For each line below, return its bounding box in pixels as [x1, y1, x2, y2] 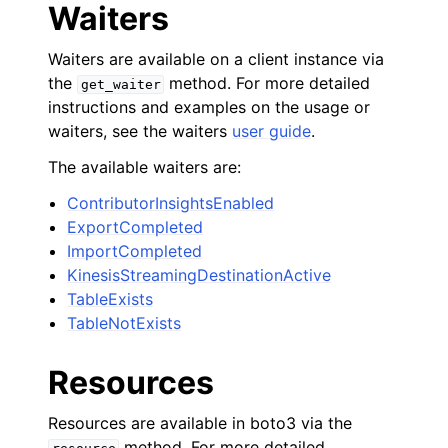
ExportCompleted [67, 217, 204, 237]
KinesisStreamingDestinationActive [67, 265, 332, 285]
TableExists [67, 289, 154, 309]
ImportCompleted [67, 241, 203, 261]
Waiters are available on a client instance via [48, 49, 384, 69]
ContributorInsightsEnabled [67, 193, 275, 213]
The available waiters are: [48, 157, 241, 177]
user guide [232, 121, 311, 141]
